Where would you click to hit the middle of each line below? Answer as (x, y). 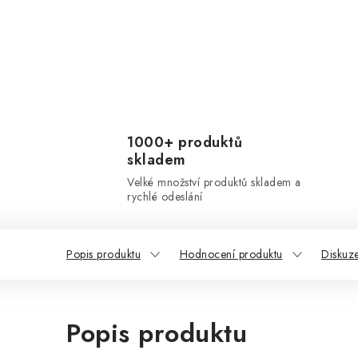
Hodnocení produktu (231, 254)
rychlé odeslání (165, 197)
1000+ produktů (185, 142)
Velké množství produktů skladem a (214, 182)
